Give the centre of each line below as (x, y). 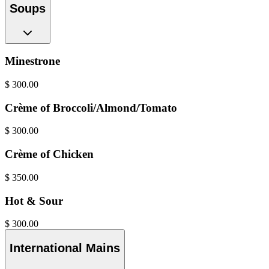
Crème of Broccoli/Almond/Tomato (91, 107)
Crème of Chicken (49, 154)
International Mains (65, 248)
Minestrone (32, 61)
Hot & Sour (34, 201)
